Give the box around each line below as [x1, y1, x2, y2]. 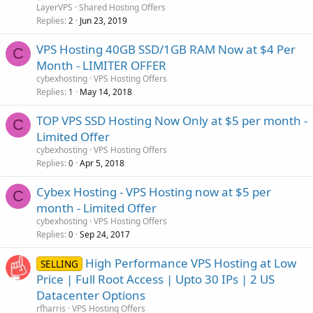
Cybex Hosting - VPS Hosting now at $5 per [36, 183, 271, 200]
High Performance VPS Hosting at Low [85, 254, 296, 271]
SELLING [40, 256, 78, 270]
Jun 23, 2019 [80, 14, 127, 27]
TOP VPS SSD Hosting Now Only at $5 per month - [36, 112, 307, 129]
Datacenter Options [36, 286, 145, 303]
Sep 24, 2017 [80, 228, 130, 240]
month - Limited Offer [36, 199, 156, 216]
